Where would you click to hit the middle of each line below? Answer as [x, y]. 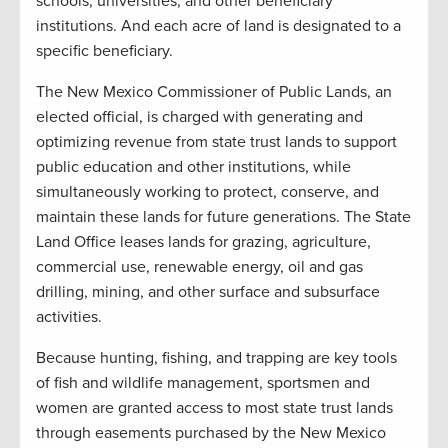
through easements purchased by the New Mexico [211, 433]
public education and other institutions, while [193, 167]
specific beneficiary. [104, 51]
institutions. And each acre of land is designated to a [218, 26]
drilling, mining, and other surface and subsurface [208, 292]
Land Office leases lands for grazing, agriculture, [203, 242]
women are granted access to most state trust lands [214, 408]
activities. [69, 317]
